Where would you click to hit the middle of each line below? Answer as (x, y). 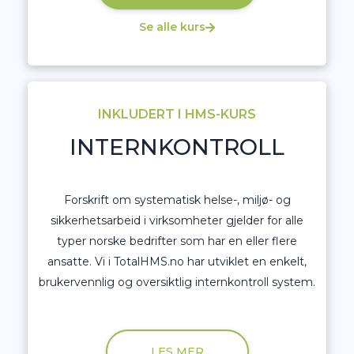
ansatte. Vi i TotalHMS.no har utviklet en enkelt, (177, 261)
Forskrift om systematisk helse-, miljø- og (177, 200)
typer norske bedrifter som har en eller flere (177, 241)
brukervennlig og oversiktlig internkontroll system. (177, 282)
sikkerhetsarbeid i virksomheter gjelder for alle (177, 220)
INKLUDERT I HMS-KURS (177, 114)
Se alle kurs (172, 27)
